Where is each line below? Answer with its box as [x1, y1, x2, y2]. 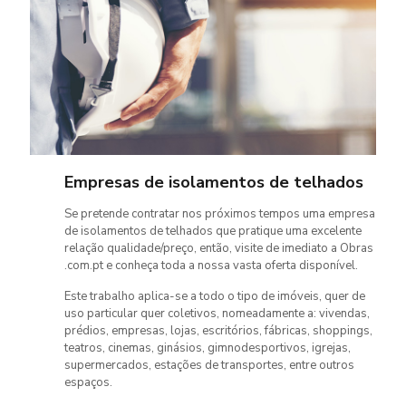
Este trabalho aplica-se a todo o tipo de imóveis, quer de [64, 288, 366, 305]
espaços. [64, 374, 113, 391]
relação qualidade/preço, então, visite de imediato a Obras [64, 240, 374, 257]
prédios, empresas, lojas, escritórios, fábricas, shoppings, [64, 323, 373, 340]
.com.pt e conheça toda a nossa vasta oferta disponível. [64, 257, 359, 275]
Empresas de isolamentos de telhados [64, 171, 364, 194]
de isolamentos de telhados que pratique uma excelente [64, 223, 362, 240]
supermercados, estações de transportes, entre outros [64, 357, 355, 374]
